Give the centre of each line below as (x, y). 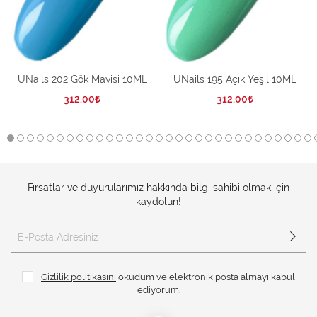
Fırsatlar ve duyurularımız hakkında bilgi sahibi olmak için (158, 187)
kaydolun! (158, 201)
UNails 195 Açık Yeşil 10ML (235, 80)
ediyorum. (158, 289)
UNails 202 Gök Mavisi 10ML (82, 80)
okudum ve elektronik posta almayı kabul (206, 276)
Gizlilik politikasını (79, 276)
